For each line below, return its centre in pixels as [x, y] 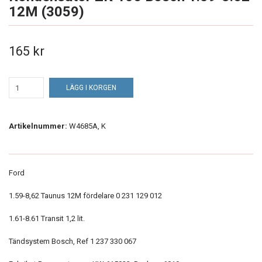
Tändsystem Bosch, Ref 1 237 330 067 [73, 241]
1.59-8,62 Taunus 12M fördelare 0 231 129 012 [85, 196]
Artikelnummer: [38, 126]
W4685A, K [87, 126]
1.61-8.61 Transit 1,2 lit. [47, 218]
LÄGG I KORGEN [91, 88]
